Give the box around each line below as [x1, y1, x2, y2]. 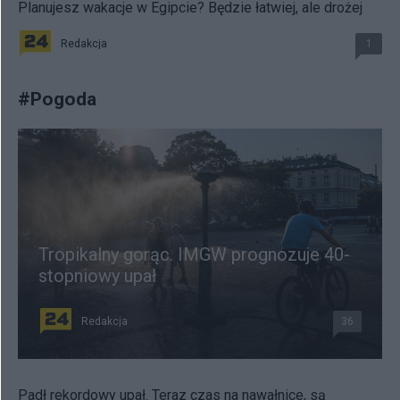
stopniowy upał [38, 265, 156, 287]
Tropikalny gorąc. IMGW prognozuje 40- [38, 244, 350, 265]
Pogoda [30, 87, 96, 110]
